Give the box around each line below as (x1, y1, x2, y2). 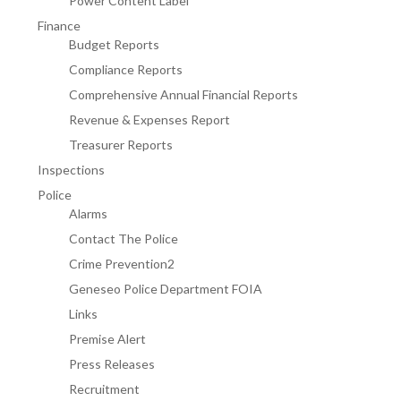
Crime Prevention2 (69, 256, 175, 271)
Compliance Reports (69, 62, 183, 77)
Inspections (38, 162, 105, 177)
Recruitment (69, 381, 140, 397)
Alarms (69, 206, 107, 221)
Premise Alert (69, 331, 146, 346)
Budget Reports (69, 37, 159, 52)
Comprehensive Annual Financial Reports (69, 87, 298, 102)
